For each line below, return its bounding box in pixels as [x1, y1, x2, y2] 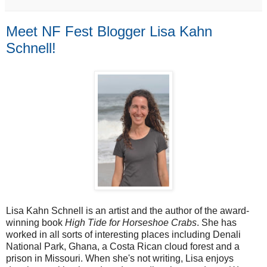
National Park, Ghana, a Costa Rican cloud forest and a [6, 241, 240, 252]
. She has [197, 218, 237, 228]
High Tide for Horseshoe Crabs [65, 218, 197, 228]
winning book [6, 218, 65, 228]
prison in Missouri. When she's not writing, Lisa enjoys [6, 253, 234, 263]
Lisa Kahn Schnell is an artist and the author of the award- [6, 206, 249, 216]
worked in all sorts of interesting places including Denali [6, 229, 241, 240]
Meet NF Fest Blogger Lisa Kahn [6, 23, 212, 40]
